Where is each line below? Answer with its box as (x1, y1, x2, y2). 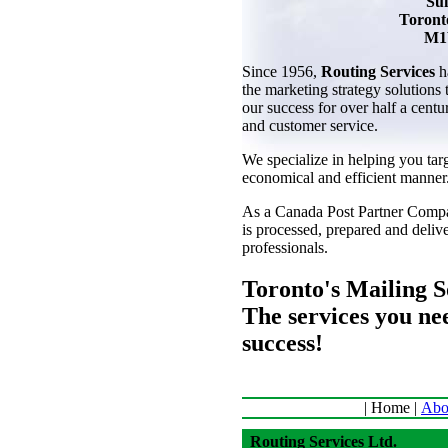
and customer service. (242, 116, 378, 134)
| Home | (360, 399, 421, 416)
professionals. (242, 238, 328, 256)
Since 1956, (242, 62, 321, 80)
